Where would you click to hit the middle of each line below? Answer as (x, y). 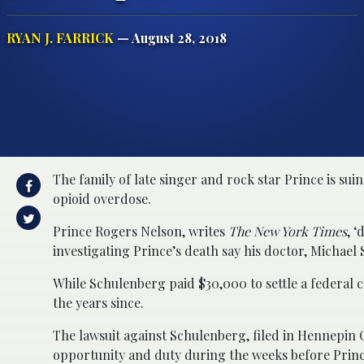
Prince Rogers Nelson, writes (141, 231)
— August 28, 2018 (170, 37)
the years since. (98, 302)
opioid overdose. (102, 198)
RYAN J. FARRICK (60, 37)
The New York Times (288, 231)
